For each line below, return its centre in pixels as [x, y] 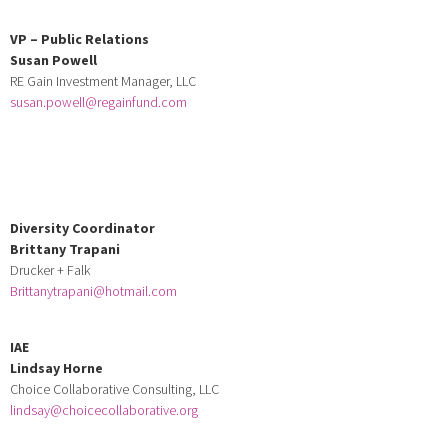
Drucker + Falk [50, 269]
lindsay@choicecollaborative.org [104, 409]
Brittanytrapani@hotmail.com [93, 290]
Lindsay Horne [56, 367]
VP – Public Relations [79, 38]
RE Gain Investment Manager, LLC [103, 80]
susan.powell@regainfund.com [98, 101]
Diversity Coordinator [82, 227]
